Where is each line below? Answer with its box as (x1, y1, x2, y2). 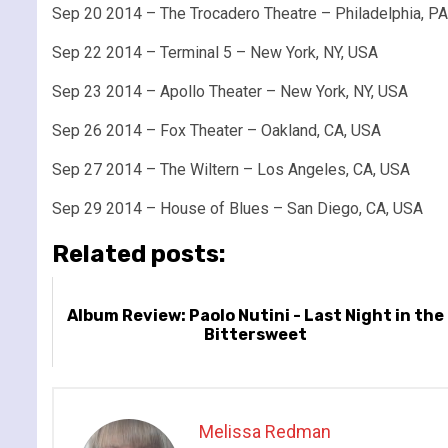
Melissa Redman (199, 420, 331, 442)
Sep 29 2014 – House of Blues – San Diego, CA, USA (52, 198, 423, 218)
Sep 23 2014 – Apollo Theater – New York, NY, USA (52, 81, 408, 101)
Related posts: (52, 239, 226, 268)
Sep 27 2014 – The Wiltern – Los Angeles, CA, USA (52, 159, 410, 179)
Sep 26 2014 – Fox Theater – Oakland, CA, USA (52, 120, 381, 140)
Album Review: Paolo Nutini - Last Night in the (67, 305, 445, 325)
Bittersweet (204, 324, 308, 344)
